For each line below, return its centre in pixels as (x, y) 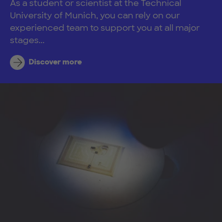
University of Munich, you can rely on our (95, 15)
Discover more (55, 62)
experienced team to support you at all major (105, 28)
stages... (27, 40)
